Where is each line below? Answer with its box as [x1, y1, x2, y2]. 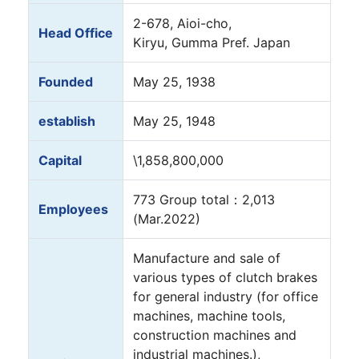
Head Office [38, 25, 113, 41]
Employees [38, 201, 108, 217]
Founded [38, 74, 93, 90]
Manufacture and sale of [133, 250, 280, 266]
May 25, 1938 [133, 74, 216, 90]
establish [38, 113, 95, 129]
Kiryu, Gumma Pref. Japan [133, 34, 290, 50]
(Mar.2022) [133, 211, 200, 227]
